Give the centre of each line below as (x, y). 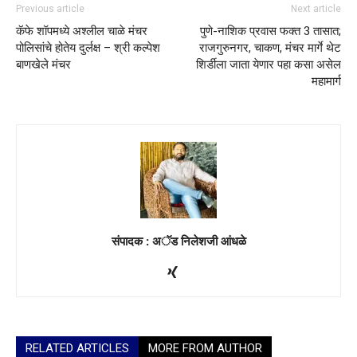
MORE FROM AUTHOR (205, 348)
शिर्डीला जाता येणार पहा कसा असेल (269, 64)
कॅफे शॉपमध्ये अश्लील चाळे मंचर (83, 31)
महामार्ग (326, 81)
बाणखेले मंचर (43, 64)
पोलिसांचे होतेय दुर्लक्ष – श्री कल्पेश (88, 47)
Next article (316, 8)
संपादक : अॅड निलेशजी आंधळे (178, 240)
